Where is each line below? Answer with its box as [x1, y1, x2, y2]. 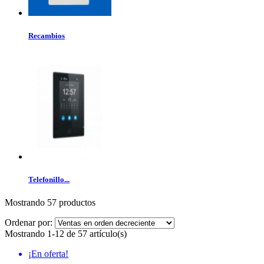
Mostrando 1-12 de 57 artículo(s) [5, 229, 127, 239]
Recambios [28, 31, 65, 40]
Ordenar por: [5, 217, 55, 228]
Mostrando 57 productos [5, 197, 95, 208]
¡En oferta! [28, 249, 68, 259]
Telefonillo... [28, 175, 70, 184]
